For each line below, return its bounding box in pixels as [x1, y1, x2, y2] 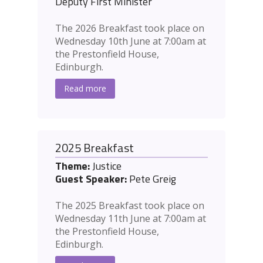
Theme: [55, 158, 90, 174]
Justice [90, 158, 122, 174]
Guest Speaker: [55, 171, 127, 187]
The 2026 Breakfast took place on [55, 22, 204, 35]
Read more [64, 83, 106, 95]
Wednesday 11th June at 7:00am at [55, 212, 206, 225]
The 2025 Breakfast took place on [55, 199, 204, 213]
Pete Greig [127, 171, 176, 187]
